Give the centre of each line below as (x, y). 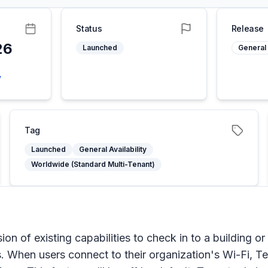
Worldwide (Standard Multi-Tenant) (93, 164)
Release (248, 28)
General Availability (113, 149)
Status (89, 28)
